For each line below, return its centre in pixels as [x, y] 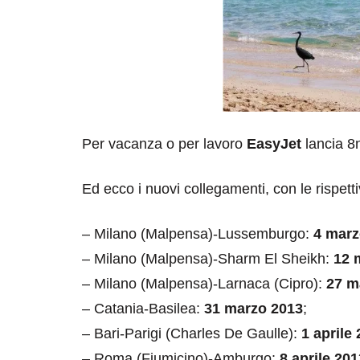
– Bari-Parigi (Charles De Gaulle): [192, 334]
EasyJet [274, 144]
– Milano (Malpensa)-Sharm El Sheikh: [208, 259]
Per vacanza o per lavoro [164, 144]
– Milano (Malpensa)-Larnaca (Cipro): [204, 284]
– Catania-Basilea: [143, 309]
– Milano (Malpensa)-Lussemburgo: [198, 234]
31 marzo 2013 [254, 309]
